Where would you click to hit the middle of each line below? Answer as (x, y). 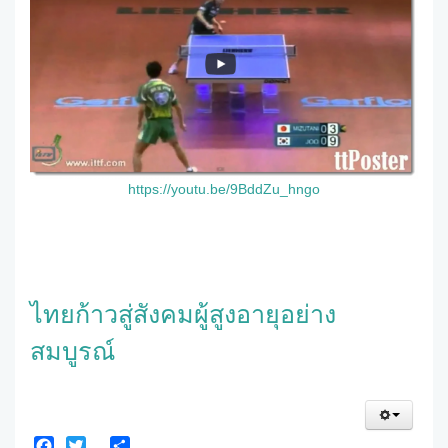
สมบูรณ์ (72, 350)
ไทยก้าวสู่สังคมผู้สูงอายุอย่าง (183, 313)
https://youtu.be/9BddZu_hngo (224, 188)
